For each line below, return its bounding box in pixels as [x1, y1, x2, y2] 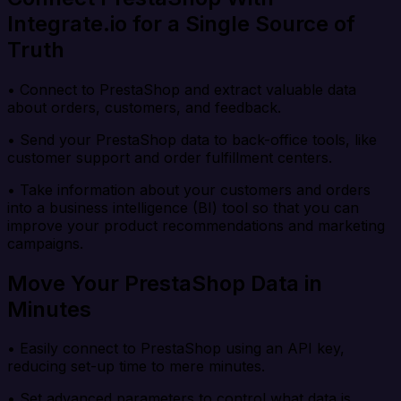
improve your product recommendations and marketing [7, 216, 385, 235]
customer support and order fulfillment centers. [7, 148, 332, 166]
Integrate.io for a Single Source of [7, 10, 355, 37]
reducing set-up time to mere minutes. [7, 357, 265, 376]
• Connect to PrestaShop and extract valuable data [7, 80, 356, 98]
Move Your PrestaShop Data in [7, 269, 322, 296]
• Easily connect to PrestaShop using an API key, [7, 339, 345, 358]
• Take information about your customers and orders [7, 180, 371, 199]
